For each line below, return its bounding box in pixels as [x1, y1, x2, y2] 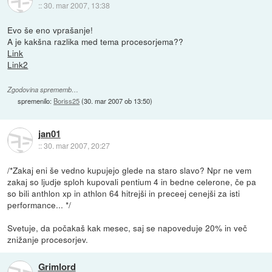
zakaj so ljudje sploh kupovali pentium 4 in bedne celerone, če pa [7, 175, 257, 188]
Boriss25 [53, 96, 80, 106]
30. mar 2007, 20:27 [43, 140, 110, 151]
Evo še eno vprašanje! [7, 23, 93, 36]
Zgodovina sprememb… [7, 85, 79, 95]
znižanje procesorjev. [7, 233, 89, 246]
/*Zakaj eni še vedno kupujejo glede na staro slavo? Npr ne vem [7, 164, 252, 177]
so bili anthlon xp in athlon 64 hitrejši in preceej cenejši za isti [7, 187, 240, 200]
